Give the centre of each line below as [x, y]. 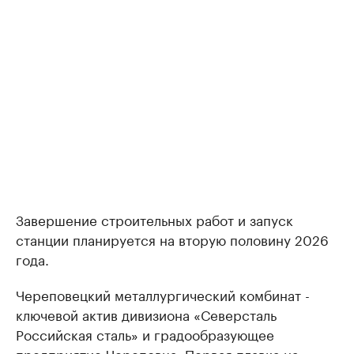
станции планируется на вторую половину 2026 [172, 239]
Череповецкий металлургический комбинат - [163, 294]
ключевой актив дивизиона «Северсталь [146, 314]
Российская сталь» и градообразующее [145, 334]
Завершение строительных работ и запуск [154, 219]
